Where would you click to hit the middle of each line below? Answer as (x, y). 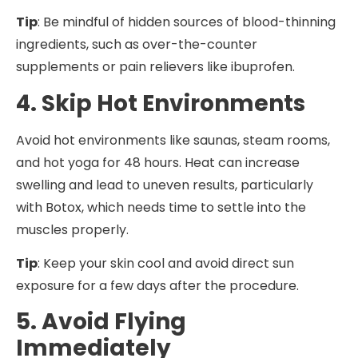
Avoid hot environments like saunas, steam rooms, (173, 140)
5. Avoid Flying (101, 322)
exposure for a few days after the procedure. (157, 286)
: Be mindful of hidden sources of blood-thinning (187, 22)
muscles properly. (72, 229)
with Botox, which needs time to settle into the (161, 207)
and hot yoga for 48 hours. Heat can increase (158, 162)
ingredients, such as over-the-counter (137, 45)
